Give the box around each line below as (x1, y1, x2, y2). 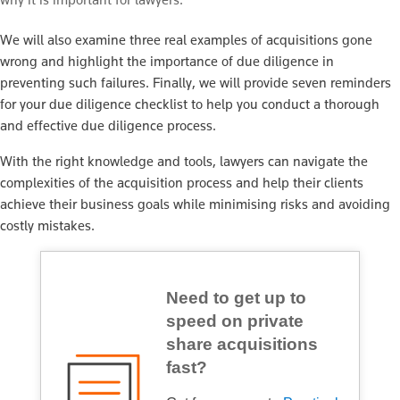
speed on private (165, 311, 304, 330)
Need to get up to (165, 287, 306, 307)
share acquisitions (165, 334, 318, 354)
